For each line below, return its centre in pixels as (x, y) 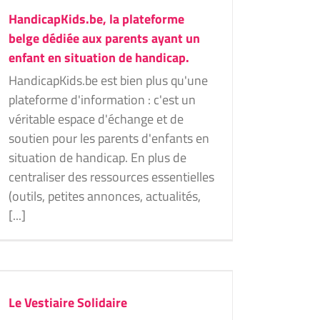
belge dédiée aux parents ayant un (104, 38)
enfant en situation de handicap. (99, 57)
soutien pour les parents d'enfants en (109, 138)
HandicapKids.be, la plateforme (96, 19)
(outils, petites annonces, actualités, (105, 196)
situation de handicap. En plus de (97, 157)
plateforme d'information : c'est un (102, 100)
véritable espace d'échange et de (96, 119)
